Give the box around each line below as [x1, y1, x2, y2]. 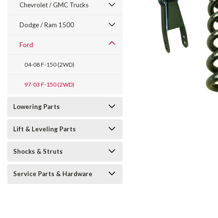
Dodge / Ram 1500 [19, 21, 74, 29]
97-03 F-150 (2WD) [24, 81, 74, 88]
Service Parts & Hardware [13, 170, 92, 178]
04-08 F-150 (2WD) [24, 61, 74, 68]
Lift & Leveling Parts [13, 125, 76, 133]
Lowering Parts [13, 103, 60, 110]
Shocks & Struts [13, 147, 63, 155]
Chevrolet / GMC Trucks [19, 1, 89, 9]
